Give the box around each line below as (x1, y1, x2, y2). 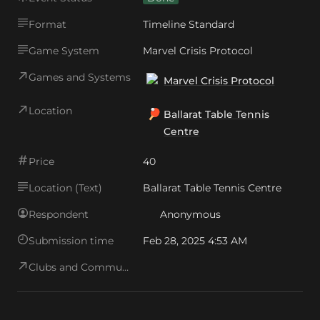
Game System (29, 44, 99, 57)
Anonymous (160, 208, 221, 221)
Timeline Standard (143, 18, 234, 31)
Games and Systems (29, 71, 131, 84)
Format (29, 18, 66, 31)
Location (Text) (29, 181, 102, 194)
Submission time (29, 234, 114, 247)
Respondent (29, 208, 89, 221)
